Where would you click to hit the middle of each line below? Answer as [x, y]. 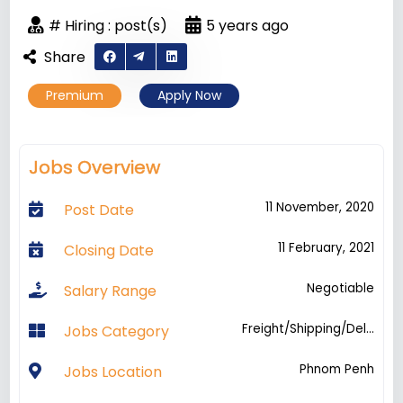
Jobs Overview [95, 167]
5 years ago [248, 25]
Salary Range [110, 291]
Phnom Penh [336, 369]
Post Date [99, 210]
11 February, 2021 [326, 248]
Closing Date [108, 251]
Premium [75, 95]
